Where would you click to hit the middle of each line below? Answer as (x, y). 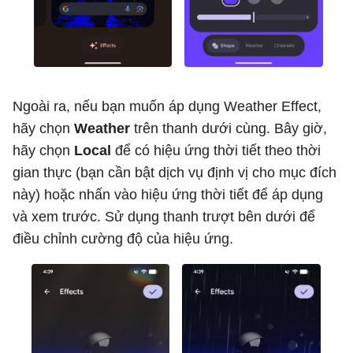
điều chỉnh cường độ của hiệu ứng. (123, 239)
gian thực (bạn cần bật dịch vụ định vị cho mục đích (175, 173)
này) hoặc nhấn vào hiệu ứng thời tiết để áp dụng (168, 195)
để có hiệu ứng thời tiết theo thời (216, 151)
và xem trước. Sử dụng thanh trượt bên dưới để (164, 217)
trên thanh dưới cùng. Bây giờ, (229, 129)
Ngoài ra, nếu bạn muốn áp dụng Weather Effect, (167, 107)
